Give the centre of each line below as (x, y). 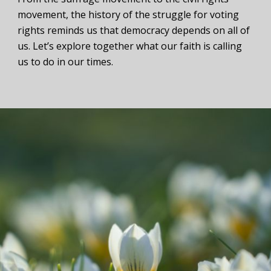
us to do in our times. (65, 62)
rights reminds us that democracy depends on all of (134, 31)
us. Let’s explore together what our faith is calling (130, 46)
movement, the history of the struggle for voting (128, 15)
